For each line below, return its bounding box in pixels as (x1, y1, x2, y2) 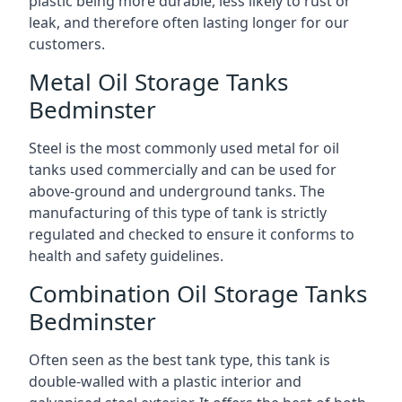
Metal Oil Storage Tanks (29, 65, 288, 98)
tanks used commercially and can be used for (29, 159, 336, 179)
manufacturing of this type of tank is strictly (29, 202, 327, 223)
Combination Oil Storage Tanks (29, 276, 367, 310)
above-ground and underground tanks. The (29, 180, 325, 201)
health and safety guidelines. (29, 245, 223, 266)
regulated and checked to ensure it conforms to (29, 223, 354, 244)
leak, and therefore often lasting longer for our (29, 12, 349, 32)
